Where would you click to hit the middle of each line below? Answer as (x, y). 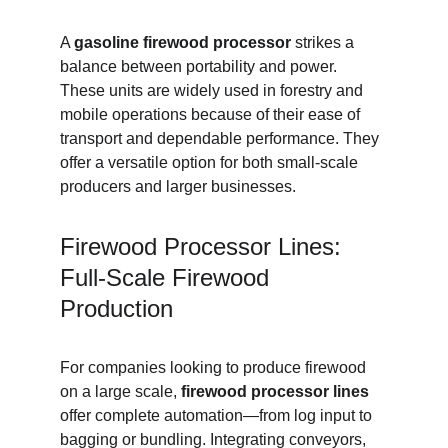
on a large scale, (120, 391)
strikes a (324, 42)
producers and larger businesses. (178, 186)
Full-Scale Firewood (168, 277)
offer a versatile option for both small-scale (211, 162)
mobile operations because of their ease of (212, 114)
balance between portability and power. (200, 66)
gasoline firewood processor (182, 42)
